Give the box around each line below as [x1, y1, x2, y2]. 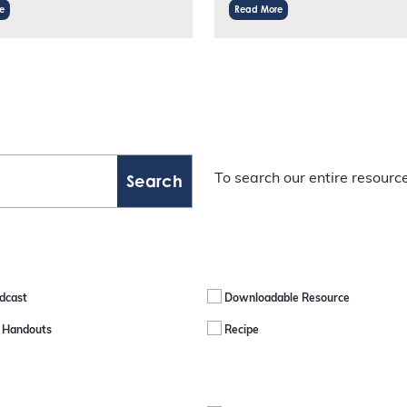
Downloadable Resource [224, 293, 350, 304]
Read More [234, 3, 283, 15]
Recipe [224, 324, 259, 336]
